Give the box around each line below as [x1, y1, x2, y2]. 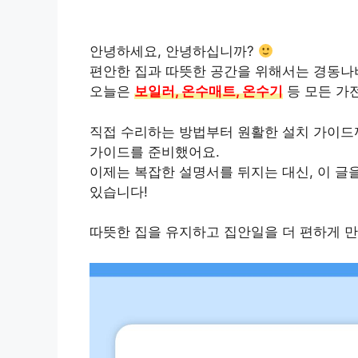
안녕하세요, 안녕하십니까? [89, 43, 258, 60]
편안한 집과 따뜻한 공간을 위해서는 [89, 63, 313, 80]
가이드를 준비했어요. [89, 143, 220, 160]
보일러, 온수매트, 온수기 [134, 83, 283, 100]
